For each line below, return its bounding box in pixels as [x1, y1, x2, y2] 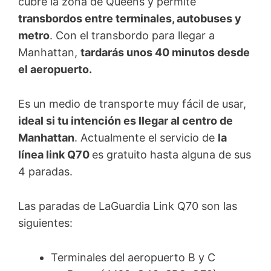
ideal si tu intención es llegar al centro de [18, 114, 233, 128]
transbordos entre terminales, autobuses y [18, 12, 241, 25]
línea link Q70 [18, 148, 92, 162]
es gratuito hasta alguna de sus [92, 148, 251, 162]
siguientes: [18, 216, 73, 229]
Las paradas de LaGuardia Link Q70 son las [18, 199, 237, 212]
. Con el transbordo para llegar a [50, 29, 215, 42]
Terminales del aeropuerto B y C [51, 250, 215, 264]
